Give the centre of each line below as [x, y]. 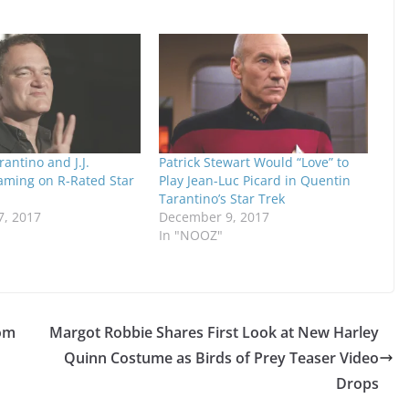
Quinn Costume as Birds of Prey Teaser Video [221, 357]
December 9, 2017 [214, 216]
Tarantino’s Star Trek [221, 198]
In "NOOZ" [190, 235]
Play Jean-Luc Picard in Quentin [254, 180]
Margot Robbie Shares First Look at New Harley [214, 332]
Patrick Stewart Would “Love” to [253, 162]
